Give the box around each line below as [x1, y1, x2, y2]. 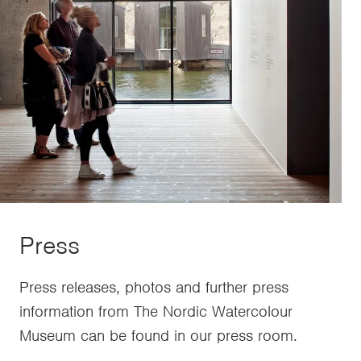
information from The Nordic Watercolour [19, 301, 293, 322]
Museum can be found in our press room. [19, 325, 297, 346]
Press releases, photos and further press [19, 276, 288, 297]
